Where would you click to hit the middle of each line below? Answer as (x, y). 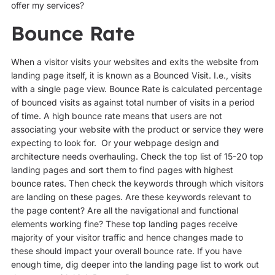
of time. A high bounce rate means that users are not (116, 116)
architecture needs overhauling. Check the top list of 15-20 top (137, 157)
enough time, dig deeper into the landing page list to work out (135, 265)
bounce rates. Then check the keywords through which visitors (137, 184)
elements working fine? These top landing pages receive (124, 224)
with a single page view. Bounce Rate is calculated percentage (136, 89)
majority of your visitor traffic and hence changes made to (127, 238)
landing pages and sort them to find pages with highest (122, 170)
